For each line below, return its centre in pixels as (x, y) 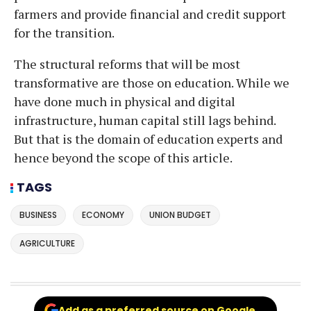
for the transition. (65, 32)
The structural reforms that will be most (127, 64)
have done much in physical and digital (125, 101)
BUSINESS (38, 215)
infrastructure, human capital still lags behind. (145, 120)
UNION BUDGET (180, 215)
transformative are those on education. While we (152, 82)
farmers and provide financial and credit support (150, 14)
